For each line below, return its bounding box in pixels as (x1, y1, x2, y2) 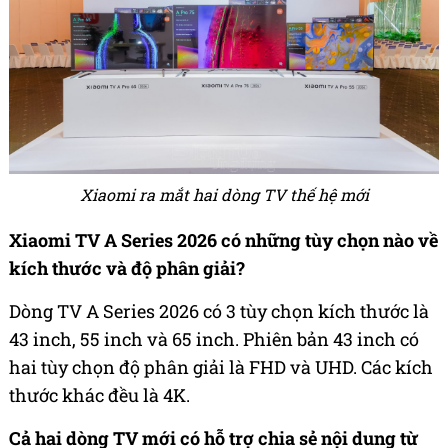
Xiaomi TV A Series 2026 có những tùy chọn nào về (9, 228, 438, 253)
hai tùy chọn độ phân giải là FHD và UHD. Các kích (9, 355, 433, 380)
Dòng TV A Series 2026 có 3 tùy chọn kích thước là (9, 299, 429, 324)
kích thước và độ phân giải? (9, 256, 245, 281)
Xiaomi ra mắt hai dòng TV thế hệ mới (79, 184, 369, 206)
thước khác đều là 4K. (9, 383, 190, 408)
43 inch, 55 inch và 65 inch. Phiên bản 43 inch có (9, 327, 419, 352)
